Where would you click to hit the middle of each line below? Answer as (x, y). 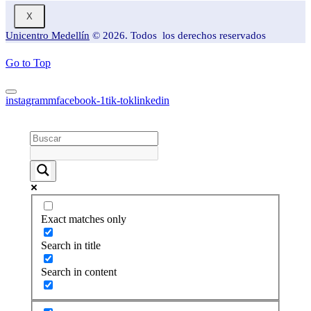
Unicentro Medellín (48, 35)
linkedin (152, 100)
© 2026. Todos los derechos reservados (178, 35)
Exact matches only (83, 219)
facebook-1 (81, 100)
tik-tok (120, 100)
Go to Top (28, 62)
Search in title (70, 246)
